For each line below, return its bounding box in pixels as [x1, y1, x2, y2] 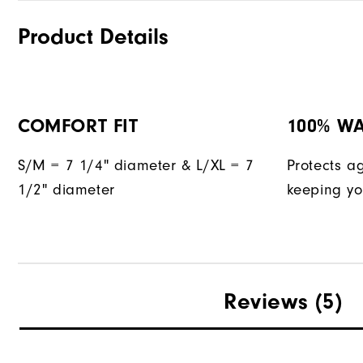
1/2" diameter [18, 181, 115, 199]
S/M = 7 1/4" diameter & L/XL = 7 [18, 157, 254, 175]
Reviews [224, 288, 309, 315]
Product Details [18, 23, 169, 50]
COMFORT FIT [18, 115, 139, 138]
